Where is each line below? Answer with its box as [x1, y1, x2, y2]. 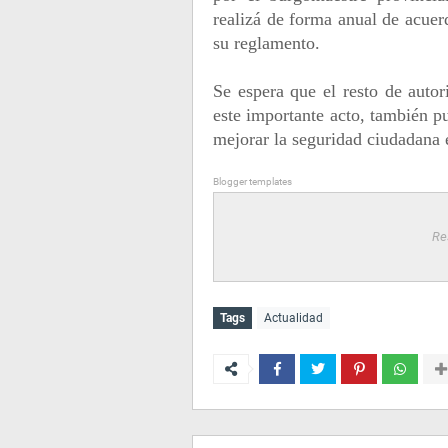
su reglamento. [213, 33, 320, 53]
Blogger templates [213, 176, 292, 187]
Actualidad [264, 311, 323, 325]
